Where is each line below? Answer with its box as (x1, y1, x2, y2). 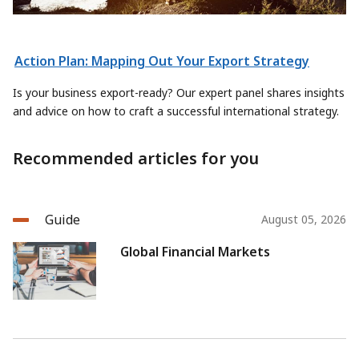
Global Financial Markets (120, 243, 270, 261)
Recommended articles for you (13, 147, 259, 170)
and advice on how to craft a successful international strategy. (13, 103, 339, 119)
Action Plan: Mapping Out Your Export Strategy (14, 52, 309, 71)
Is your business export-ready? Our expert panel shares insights (13, 85, 345, 101)
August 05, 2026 (261, 212, 346, 228)
